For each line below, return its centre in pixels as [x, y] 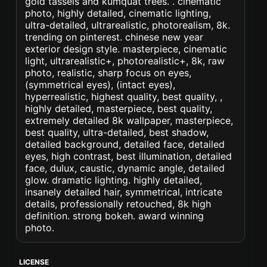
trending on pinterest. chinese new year [114, 37]
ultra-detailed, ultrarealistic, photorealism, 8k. [128, 25]
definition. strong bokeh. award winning [115, 216]
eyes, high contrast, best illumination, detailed [129, 156]
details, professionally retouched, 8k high [118, 204]
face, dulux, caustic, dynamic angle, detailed [125, 168]
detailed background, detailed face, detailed [125, 144]
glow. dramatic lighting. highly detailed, [114, 180]
